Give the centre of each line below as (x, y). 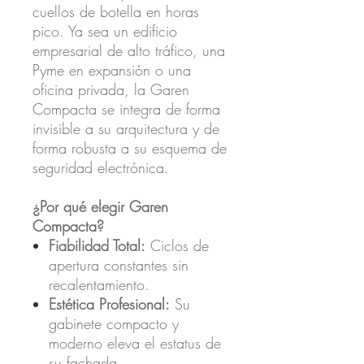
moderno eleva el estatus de (135, 342)
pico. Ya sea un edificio (105, 30)
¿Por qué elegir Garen (100, 206)
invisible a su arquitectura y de (126, 128)
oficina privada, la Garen (111, 89)
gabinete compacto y (114, 323)
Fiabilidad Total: (97, 245)
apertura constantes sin (119, 264)
